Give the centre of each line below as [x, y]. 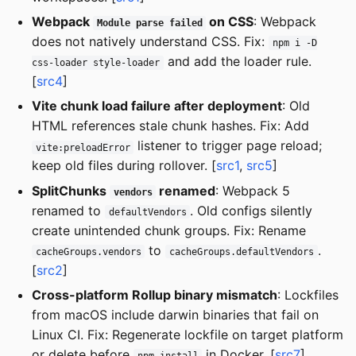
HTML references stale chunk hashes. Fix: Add [170, 126]
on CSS [230, 21]
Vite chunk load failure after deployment [157, 106]
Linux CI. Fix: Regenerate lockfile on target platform [188, 335]
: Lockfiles [308, 295]
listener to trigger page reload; [228, 146]
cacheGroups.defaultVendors [242, 252]
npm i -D [294, 43]
